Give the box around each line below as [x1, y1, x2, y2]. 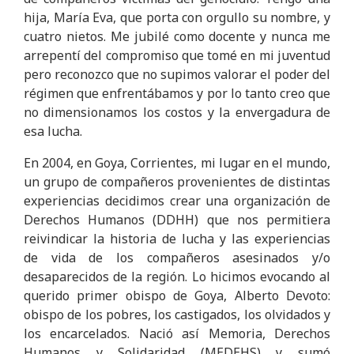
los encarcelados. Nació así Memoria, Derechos [24, 325, 330, 342]
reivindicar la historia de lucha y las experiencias [24, 230, 330, 247]
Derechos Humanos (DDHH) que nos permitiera [24, 211, 330, 228]
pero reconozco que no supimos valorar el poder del [24, 66, 330, 83]
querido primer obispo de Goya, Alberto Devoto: [24, 287, 330, 304]
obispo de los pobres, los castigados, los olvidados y [24, 306, 330, 323]
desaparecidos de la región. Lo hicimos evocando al [24, 268, 330, 285]
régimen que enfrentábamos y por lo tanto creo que [24, 85, 330, 102]
